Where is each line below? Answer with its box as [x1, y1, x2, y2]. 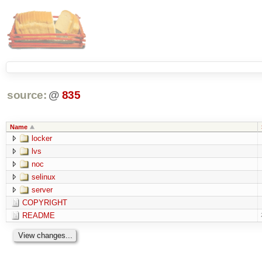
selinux [31, 172, 56, 181]
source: [6, 89, 47, 102]
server [31, 185, 53, 194]
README [22, 211, 55, 220]
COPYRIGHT [22, 198, 67, 207]
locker [31, 133, 52, 143]
